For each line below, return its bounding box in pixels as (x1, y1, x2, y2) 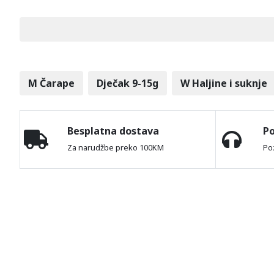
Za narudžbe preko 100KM (67, 141, 164, 153)
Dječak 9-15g (96, 76, 158, 90)
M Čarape (28, 76, 75, 90)
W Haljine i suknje (180, 76, 267, 90)
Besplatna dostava (67, 124, 159, 138)
